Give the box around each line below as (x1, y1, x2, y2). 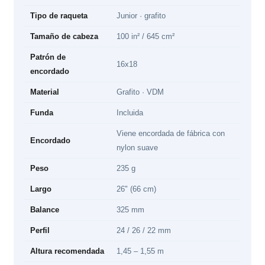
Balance (30, 205, 60, 215)
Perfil (30, 226, 50, 235)
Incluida (117, 108, 144, 118)
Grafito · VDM (117, 88, 164, 97)
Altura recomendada (30, 247, 105, 256)
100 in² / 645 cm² (117, 32, 175, 41)
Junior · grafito (117, 11, 166, 21)
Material (30, 88, 60, 97)
